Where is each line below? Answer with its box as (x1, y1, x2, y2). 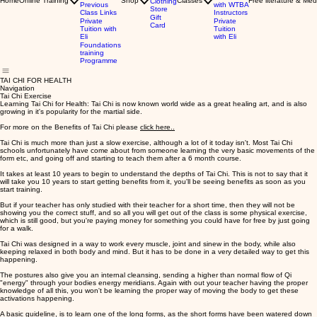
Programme (80, 56, 117, 64)
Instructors (214, 8, 248, 16)
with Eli (214, 32, 236, 40)
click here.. (140, 122, 175, 131)
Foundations (80, 40, 121, 49)
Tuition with (80, 24, 117, 33)
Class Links (80, 8, 117, 16)
